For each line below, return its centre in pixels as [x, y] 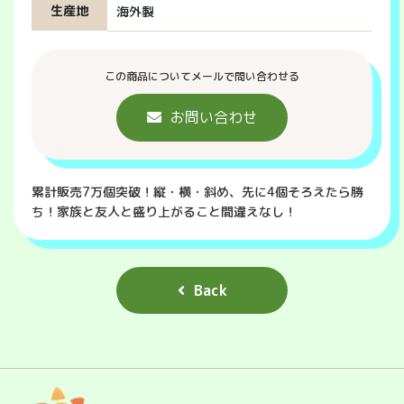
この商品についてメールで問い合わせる [202, 76]
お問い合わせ [214, 118]
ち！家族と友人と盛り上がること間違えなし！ [164, 211]
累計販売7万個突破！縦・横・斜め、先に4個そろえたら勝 [197, 191]
